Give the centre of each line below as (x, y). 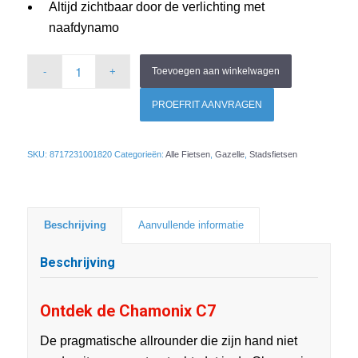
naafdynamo (84, 27)
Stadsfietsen (273, 154)
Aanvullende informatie (191, 225)
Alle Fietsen (187, 154)
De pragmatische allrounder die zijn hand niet (168, 340)
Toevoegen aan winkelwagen (216, 71)
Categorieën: (139, 154)
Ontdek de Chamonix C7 (127, 310)
